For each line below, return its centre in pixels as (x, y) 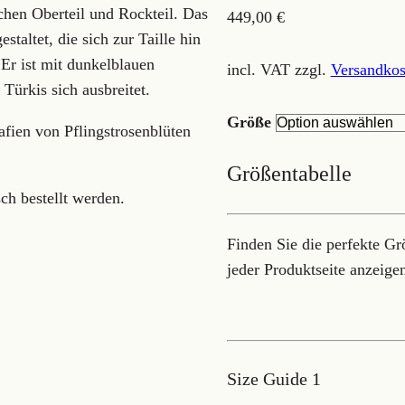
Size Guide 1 (273, 379)
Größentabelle (289, 174)
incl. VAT (258, 70)
